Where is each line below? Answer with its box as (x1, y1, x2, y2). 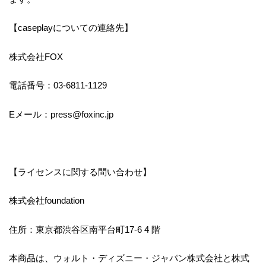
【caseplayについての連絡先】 (9, 23, 133, 33)
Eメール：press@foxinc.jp (9, 109, 113, 119)
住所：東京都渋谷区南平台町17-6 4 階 (9, 224, 160, 235)
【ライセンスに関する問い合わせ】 (9, 166, 151, 177)
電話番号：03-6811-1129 (9, 80, 107, 91)
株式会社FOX (9, 51, 63, 62)
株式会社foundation (9, 195, 84, 206)
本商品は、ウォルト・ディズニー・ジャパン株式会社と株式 (9, 253, 249, 264)
